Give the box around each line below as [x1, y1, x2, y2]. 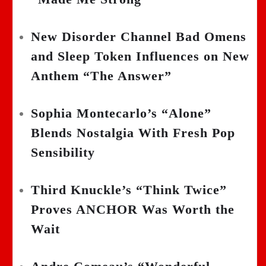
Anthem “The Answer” [31, 68, 172, 84]
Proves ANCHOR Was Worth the [31, 202, 235, 217]
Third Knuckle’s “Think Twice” [31, 182, 227, 198]
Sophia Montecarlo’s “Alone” [31, 106, 211, 121]
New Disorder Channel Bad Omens [31, 29, 246, 45]
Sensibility [31, 145, 95, 160]
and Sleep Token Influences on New [31, 49, 249, 64]
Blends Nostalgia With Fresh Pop [31, 125, 235, 141]
